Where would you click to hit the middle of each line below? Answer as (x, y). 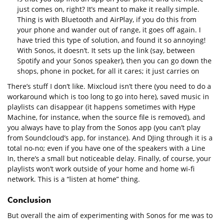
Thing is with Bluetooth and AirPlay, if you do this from (107, 19)
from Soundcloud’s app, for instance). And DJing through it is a (110, 137)
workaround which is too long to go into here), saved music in (108, 96)
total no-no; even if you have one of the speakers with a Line (106, 148)
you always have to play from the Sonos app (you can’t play (104, 127)
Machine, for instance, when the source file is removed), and (106, 117)
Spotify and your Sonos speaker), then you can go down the (114, 60)
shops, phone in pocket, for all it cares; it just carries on (108, 71)
